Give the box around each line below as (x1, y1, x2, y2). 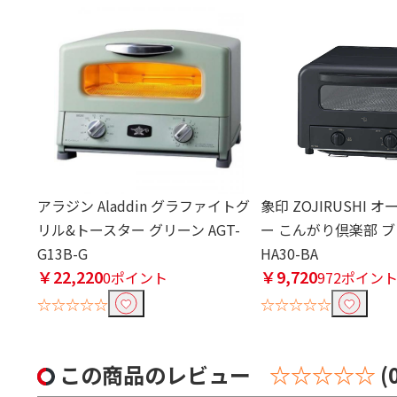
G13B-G (37, 243, 88, 265)
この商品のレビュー (59, 359, 255, 391)
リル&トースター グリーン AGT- (37, 219, 240, 241)
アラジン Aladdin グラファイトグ (37, 195, 250, 217)
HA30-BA (261, 243, 318, 265)
